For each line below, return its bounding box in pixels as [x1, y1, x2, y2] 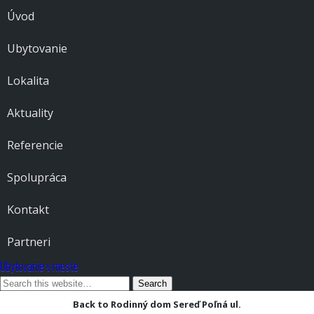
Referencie [7, 137, 63, 153]
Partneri [7, 234, 50, 250]
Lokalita [7, 73, 49, 88]
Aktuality [7, 105, 53, 121]
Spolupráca [7, 170, 67, 185]
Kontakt [7, 202, 49, 217]
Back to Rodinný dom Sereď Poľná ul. [73, 298, 241, 310]
